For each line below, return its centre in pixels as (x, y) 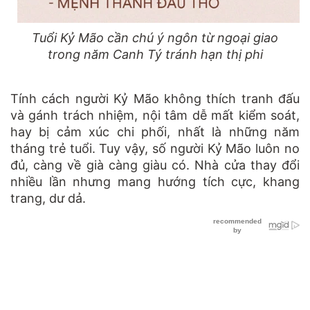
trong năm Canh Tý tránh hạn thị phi (155, 54)
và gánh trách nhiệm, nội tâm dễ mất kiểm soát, (155, 115)
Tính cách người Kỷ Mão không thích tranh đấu (155, 99)
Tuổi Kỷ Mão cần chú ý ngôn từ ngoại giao (155, 38)
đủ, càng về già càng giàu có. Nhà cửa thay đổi (155, 165)
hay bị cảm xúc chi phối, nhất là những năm (155, 132)
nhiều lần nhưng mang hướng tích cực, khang (155, 182)
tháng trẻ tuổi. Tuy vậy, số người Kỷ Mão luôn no (155, 148)
